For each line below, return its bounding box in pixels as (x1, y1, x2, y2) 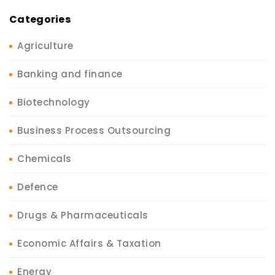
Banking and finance (17, 67, 123, 80)
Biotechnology (17, 95, 90, 109)
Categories (9, 12, 71, 26)
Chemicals (17, 152, 72, 165)
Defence (17, 180, 58, 193)
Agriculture (17, 39, 74, 52)
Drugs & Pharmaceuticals (17, 208, 149, 222)
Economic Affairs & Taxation (17, 236, 161, 250)
